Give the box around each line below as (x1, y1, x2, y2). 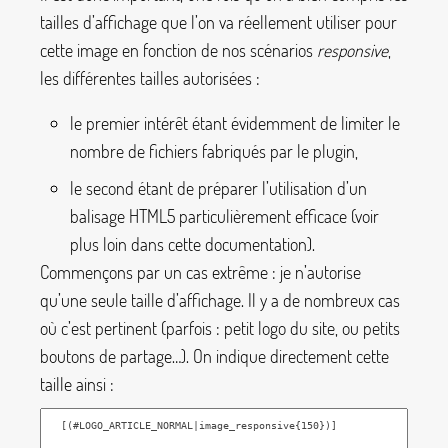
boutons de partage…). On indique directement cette (40, 345, 389, 368)
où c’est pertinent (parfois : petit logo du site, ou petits (40, 317, 400, 340)
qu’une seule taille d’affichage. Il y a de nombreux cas (40, 289, 400, 312)
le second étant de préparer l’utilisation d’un (70, 177, 367, 200)
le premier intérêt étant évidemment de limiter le (70, 112, 400, 135)
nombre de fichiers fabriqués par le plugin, (70, 140, 358, 163)
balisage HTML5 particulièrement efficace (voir (70, 205, 379, 228)
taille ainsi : (40, 373, 114, 396)
